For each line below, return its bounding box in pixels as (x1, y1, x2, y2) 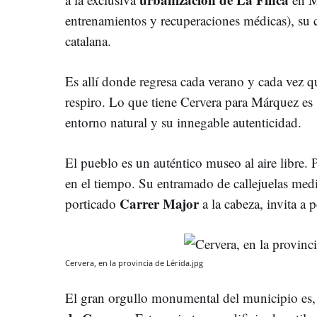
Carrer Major (120, 193, 199, 213)
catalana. (65, 31, 111, 50)
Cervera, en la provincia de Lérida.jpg (65, 257, 203, 268)
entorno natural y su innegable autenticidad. (65, 113, 301, 131)
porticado (65, 194, 120, 212)
